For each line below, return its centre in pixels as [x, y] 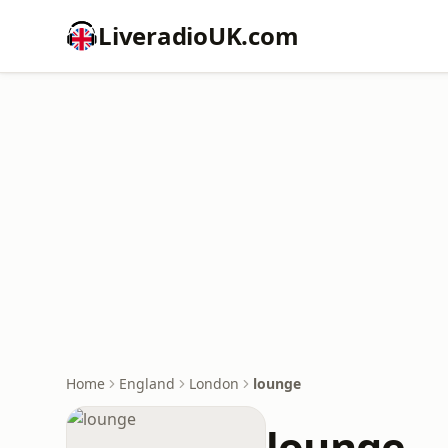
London [214, 383]
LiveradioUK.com [198, 35]
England [147, 383]
